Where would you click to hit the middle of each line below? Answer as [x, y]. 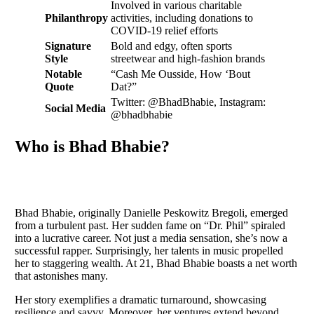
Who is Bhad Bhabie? [92, 146]
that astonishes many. [61, 275]
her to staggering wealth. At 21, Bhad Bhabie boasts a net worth [156, 263]
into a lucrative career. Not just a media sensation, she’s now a [151, 238]
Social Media [75, 109]
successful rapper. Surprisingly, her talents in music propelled [149, 250]
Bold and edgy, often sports [171, 46]
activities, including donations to [182, 18]
